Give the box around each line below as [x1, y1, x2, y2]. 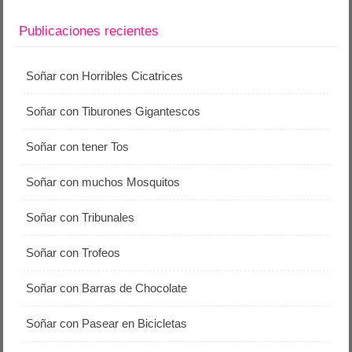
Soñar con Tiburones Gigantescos [26, 104, 201, 118]
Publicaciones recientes [19, 24, 159, 38]
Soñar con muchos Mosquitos [26, 175, 181, 189]
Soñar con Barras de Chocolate [26, 281, 188, 295]
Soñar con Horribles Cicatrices [26, 69, 184, 82]
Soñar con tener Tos [26, 140, 130, 153]
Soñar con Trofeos [26, 246, 121, 259]
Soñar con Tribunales [26, 211, 135, 224]
